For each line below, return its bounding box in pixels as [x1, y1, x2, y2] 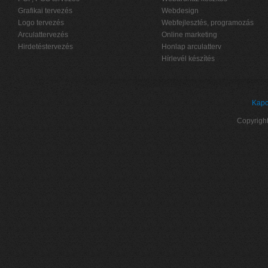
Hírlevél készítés [162, 54, 215, 63]
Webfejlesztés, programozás [162, 19, 254, 27]
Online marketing [162, 31, 217, 39]
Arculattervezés [18, 31, 68, 39]
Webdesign [162, 7, 199, 15]
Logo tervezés [18, 19, 64, 27]
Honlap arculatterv [162, 42, 221, 51]
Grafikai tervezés [18, 7, 72, 15]
